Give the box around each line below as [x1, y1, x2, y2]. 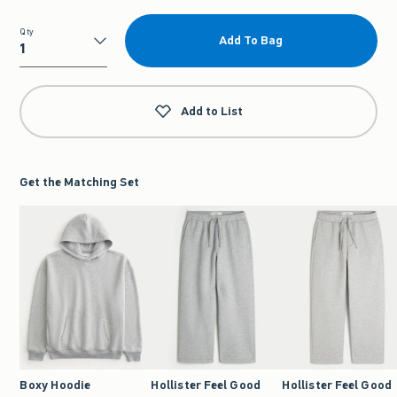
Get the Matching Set [19, 174, 140, 191]
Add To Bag [219, 32, 284, 49]
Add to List [181, 103, 243, 120]
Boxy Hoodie [19, 377, 91, 393]
